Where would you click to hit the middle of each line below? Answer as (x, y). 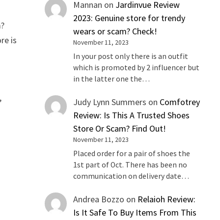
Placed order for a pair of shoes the (132, 153)
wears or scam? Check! (115, 31)
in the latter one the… (112, 79)
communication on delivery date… (131, 176)
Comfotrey (180, 102)
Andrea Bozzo (99, 199)
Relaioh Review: (167, 199)
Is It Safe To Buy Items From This (135, 212)
